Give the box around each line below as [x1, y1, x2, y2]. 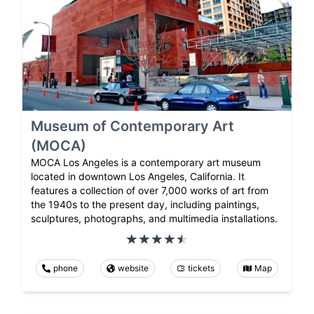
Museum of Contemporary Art [31, 118, 234, 135]
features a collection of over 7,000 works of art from [31, 184, 268, 197]
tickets [188, 263, 215, 274]
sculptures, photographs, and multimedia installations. [31, 212, 278, 225]
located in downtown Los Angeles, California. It [31, 170, 245, 183]
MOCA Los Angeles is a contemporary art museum [31, 156, 261, 169]
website [117, 263, 149, 274]
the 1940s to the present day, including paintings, [31, 198, 259, 211]
